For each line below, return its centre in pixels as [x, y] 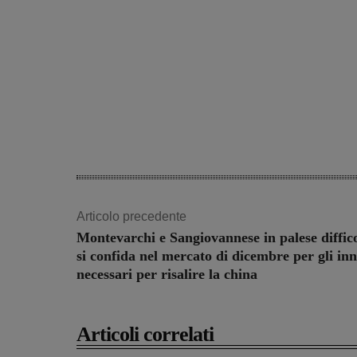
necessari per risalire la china [167, 274]
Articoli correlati [145, 334]
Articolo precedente [131, 216]
